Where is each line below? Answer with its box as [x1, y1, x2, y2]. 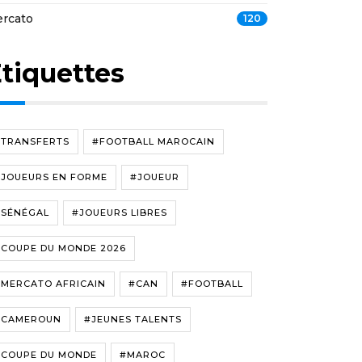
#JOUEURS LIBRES [72, 206, 167, 218]
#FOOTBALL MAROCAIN [92, 135, 215, 147]
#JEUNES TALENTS [84, 313, 182, 325]
